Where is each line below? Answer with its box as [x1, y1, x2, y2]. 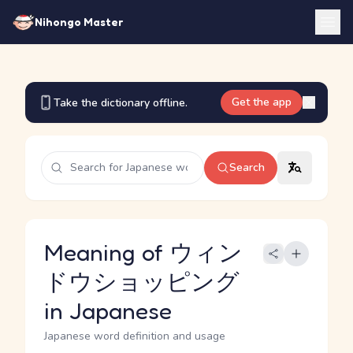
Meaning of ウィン [44, 238, 243, 266]
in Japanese [44, 296, 172, 325]
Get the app [232, 95, 292, 110]
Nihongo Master [35, 15, 123, 28]
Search [229, 160, 265, 175]
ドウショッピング [44, 267, 240, 295]
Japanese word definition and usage [44, 329, 225, 344]
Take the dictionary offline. [54, 95, 188, 110]
